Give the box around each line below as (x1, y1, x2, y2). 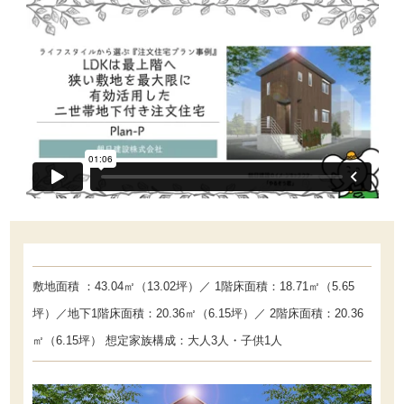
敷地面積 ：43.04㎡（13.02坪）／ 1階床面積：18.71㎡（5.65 (32, 280, 355, 294)
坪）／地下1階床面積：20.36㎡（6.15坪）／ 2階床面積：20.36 (32, 307, 364, 321)
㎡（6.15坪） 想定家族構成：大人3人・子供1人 (32, 334, 283, 348)
